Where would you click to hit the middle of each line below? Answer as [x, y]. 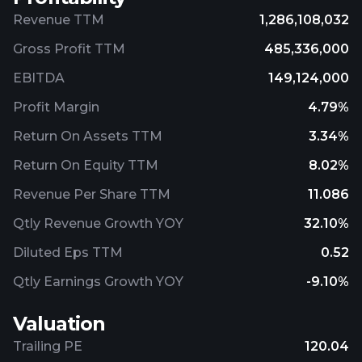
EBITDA [39, 78]
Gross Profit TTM [69, 49]
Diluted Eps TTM [68, 253]
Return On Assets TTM [88, 136]
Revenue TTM [59, 20]
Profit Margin [56, 107]
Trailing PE [48, 346]
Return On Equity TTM [86, 165]
